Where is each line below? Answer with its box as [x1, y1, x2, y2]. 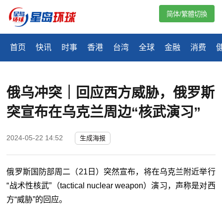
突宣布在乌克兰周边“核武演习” [6, 105, 201, 120]
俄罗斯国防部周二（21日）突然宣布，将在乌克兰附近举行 [6, 167, 216, 176]
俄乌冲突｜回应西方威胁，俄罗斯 [6, 85, 215, 101]
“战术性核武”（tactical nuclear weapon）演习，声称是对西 [6, 181, 216, 190]
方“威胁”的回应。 [6, 195, 67, 204]
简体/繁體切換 [166, 10, 207, 18]
